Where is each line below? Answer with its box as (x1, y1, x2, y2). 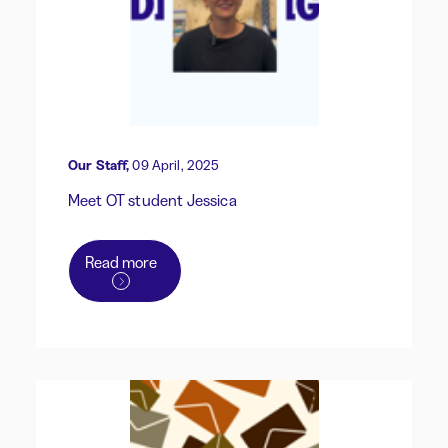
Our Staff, (68, 156, 130, 175)
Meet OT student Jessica (68, 190, 237, 211)
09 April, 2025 (132, 156, 220, 175)
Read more (85, 252, 157, 273)
